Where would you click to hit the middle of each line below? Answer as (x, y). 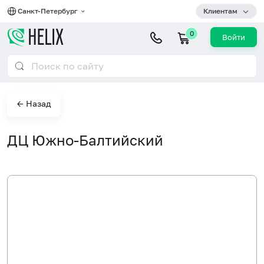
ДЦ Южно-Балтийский (85, 140)
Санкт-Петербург (49, 11)
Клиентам (220, 11)
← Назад (34, 103)
